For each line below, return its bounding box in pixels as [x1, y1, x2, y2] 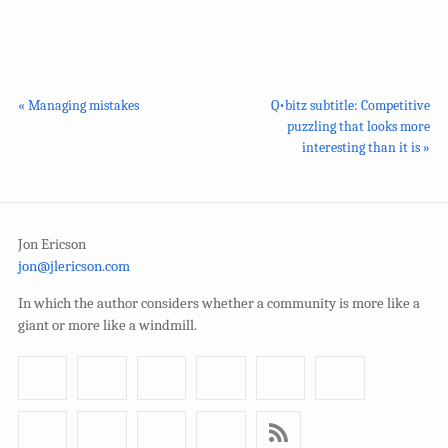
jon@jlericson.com [18, 257, 130, 275]
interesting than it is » [302, 138, 430, 156]
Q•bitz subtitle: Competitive [271, 96, 430, 114]
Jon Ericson [18, 235, 86, 253]
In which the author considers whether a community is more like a [18, 294, 420, 312]
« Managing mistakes [18, 96, 139, 114]
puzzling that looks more [287, 117, 430, 135]
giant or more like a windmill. [18, 316, 197, 334]
